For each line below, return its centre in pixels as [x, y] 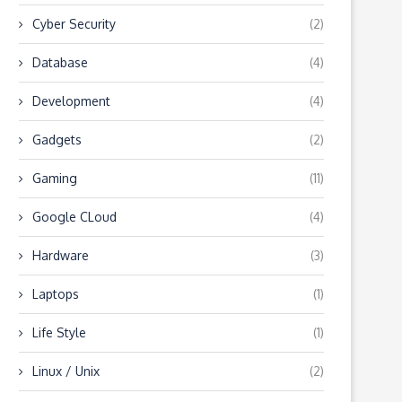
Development [71, 101]
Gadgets [57, 140]
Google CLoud [74, 217]
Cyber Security [74, 24]
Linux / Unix [66, 371]
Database [60, 62]
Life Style [59, 332]
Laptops [56, 294]
